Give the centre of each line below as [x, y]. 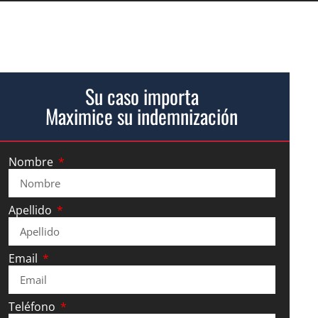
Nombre [32, 162]
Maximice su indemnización [142, 116]
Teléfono [33, 307]
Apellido [31, 210]
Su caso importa [142, 97]
